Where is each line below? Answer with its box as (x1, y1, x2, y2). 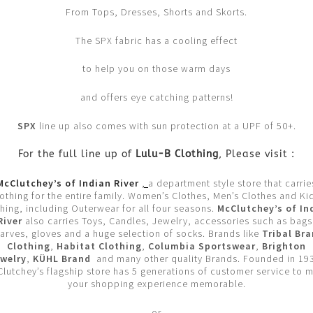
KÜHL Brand (33, 252, 91, 265)
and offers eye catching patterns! (80, 91, 233, 104)
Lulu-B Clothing (136, 148, 219, 161)
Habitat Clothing (57, 239, 142, 252)
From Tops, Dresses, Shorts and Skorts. (66, 6, 247, 19)
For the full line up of (18, 148, 136, 161)
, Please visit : (219, 148, 295, 161)
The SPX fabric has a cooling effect (75, 34, 238, 47)
